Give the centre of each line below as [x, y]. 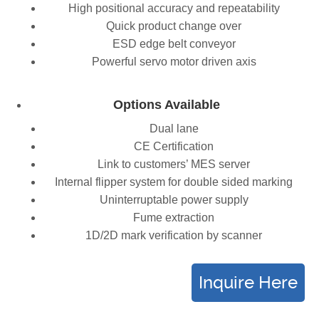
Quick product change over [174, 26]
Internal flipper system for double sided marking [174, 182]
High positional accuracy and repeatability [174, 8]
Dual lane [174, 129]
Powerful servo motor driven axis [174, 62]
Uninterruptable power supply [174, 200]
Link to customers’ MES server [174, 164]
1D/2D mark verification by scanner [174, 235]
